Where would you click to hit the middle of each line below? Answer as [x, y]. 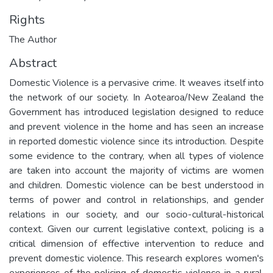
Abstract [33, 63]
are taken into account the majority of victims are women [136, 170]
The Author [33, 39]
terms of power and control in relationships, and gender [136, 200]
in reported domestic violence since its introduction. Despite [136, 141]
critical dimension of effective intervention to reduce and [136, 243]
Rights [27, 19]
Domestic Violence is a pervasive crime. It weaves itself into [136, 83]
